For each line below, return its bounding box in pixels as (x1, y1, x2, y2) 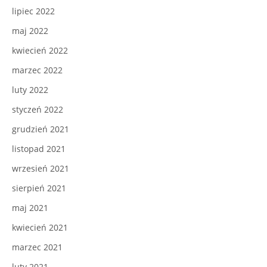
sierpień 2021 (12, 182, 66, 194)
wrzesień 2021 (12, 163, 69, 175)
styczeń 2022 (12, 104, 63, 116)
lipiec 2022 (12, 5, 55, 17)
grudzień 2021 (12, 123, 69, 135)
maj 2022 (12, 25, 48, 37)
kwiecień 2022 (12, 45, 68, 57)
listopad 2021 (12, 143, 66, 155)
